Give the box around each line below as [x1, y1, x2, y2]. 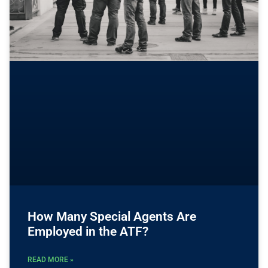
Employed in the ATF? [28, 224, 148, 239]
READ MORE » [28, 255, 74, 264]
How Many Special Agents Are [28, 209, 196, 224]
